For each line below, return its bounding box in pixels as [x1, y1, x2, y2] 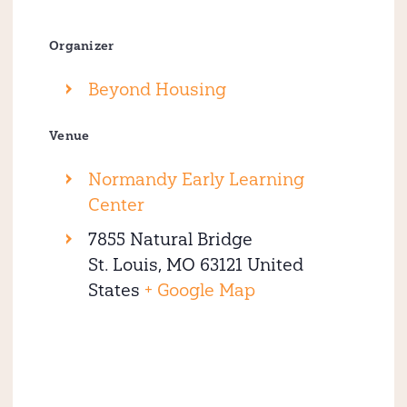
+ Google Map [144, 279, 255, 301]
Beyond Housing [88, 78, 226, 100]
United [247, 253, 303, 275]
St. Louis [88, 253, 158, 275]
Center [88, 194, 144, 215]
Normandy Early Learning [88, 168, 304, 190]
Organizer [49, 38, 114, 54]
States [88, 279, 140, 301]
